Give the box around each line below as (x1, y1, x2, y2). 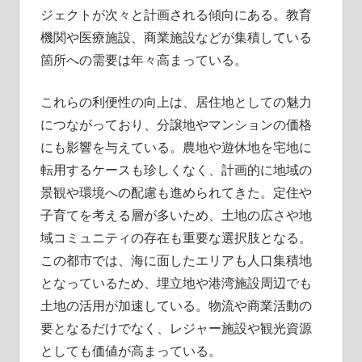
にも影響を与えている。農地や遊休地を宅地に (40, 137, 312, 156)
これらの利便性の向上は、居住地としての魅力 (40, 92, 312, 111)
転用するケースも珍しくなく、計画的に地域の (40, 160, 312, 179)
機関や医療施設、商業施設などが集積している (40, 27, 312, 46)
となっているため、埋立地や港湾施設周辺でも (40, 273, 312, 292)
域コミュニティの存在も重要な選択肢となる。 (40, 228, 312, 246)
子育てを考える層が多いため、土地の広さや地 (40, 205, 312, 224)
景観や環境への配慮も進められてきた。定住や (40, 183, 312, 201)
